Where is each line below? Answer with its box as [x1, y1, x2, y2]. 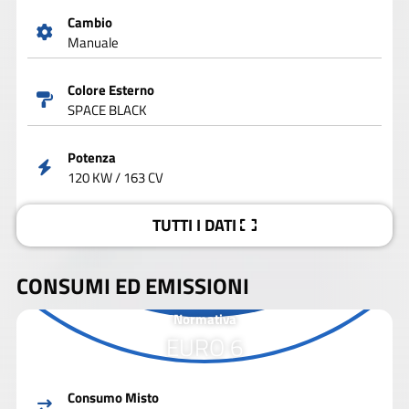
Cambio [67, 12, 112, 34]
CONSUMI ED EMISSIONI [16, 269, 249, 303]
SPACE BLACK [67, 100, 147, 121]
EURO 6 [165, 329, 244, 365]
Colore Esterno [67, 79, 154, 101]
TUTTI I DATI [152, 213, 236, 238]
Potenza [67, 147, 116, 169]
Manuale [67, 32, 119, 54]
